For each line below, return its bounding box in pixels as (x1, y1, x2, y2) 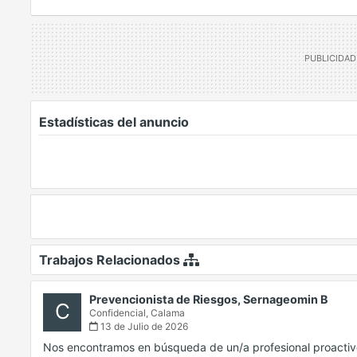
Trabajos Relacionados (39, 252, 183, 269)
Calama (151, 307, 185, 320)
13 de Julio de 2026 (98, 320, 188, 333)
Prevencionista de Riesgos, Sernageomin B (89, 292, 328, 307)
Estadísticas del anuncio (39, 114, 189, 131)
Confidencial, (89, 307, 151, 320)
